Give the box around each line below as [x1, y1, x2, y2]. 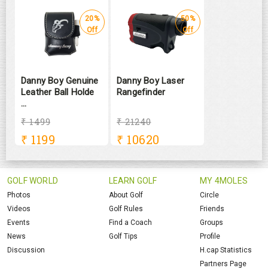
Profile [200, 232, 221, 240]
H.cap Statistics [200, 245, 252, 254]
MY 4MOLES [200, 175, 248, 185]
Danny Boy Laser [117, 75, 184, 86]
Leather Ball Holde [21, 86, 95, 98]
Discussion [7, 245, 45, 254]
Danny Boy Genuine [21, 75, 99, 86]
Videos [7, 204, 31, 213]
